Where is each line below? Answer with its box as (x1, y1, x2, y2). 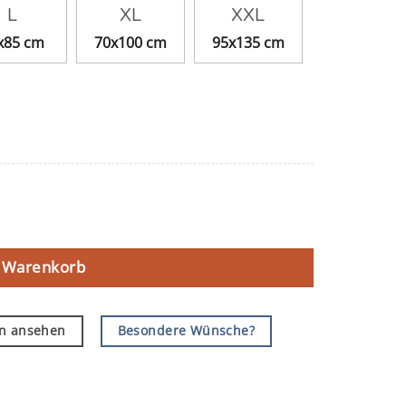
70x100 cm (93, 32, 167, 53)
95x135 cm (211, 32, 285, 53)
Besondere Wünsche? (117, 322, 256, 340)
